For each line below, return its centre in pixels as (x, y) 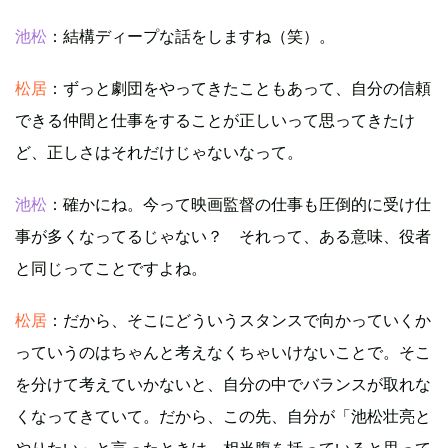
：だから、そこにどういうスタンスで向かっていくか (239, 320)
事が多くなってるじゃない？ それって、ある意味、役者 (223, 236)
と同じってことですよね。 (111, 268)
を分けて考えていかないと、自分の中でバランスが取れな (223, 384)
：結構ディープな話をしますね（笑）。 (191, 36)
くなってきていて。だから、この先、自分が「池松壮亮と (223, 416)
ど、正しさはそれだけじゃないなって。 (159, 152)
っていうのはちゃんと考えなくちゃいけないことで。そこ (223, 352)
